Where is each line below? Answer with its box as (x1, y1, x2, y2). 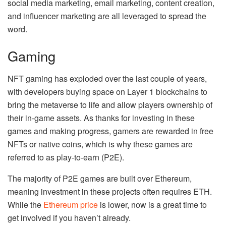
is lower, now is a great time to (98, 199, 207, 211)
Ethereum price (43, 199, 98, 211)
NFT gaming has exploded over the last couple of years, (8, 73, 207, 85)
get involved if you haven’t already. (8, 212, 131, 224)
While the (8, 199, 43, 211)
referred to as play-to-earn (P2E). (8, 151, 124, 163)
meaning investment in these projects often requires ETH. (8, 186, 212, 198)
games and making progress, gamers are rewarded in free (8, 125, 213, 137)
